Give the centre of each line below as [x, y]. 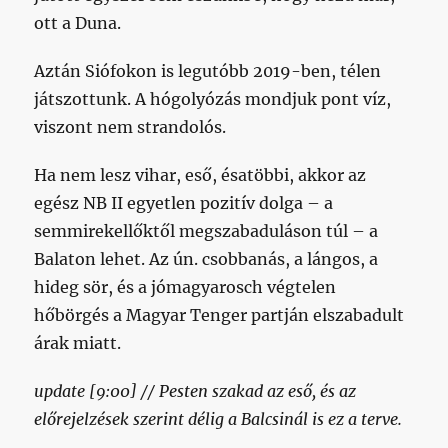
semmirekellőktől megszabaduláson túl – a [206, 230]
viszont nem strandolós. [130, 126]
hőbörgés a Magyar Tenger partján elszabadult [219, 314]
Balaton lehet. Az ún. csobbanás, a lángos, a [206, 258]
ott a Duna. [78, 22]
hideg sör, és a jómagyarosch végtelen [185, 286]
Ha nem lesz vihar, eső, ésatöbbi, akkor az [200, 174]
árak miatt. [78, 342]
